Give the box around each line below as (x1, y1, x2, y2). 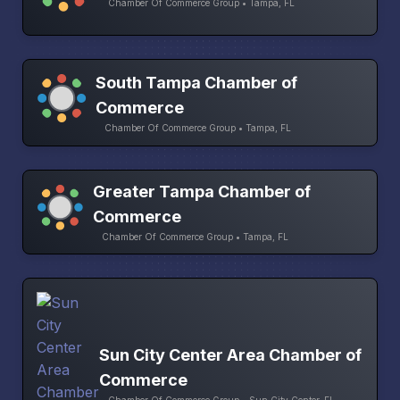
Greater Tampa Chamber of (93, 182, 312, 202)
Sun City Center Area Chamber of (99, 345, 362, 364)
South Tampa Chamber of (95, 72, 297, 92)
